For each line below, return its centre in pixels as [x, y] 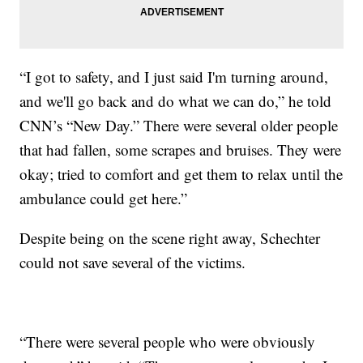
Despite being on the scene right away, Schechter [170, 238]
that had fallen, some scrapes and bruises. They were [181, 150]
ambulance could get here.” [104, 199]
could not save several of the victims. [135, 263]
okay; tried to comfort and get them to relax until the [181, 174]
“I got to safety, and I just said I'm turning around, [174, 77]
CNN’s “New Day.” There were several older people [179, 126]
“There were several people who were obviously [168, 342]
